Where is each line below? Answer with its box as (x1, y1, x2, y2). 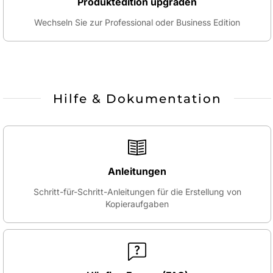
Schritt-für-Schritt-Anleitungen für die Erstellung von (33, 186, 241, 197)
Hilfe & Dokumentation (52, 91, 222, 106)
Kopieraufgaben (105, 199, 169, 210)
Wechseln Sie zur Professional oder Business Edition (34, 16, 240, 27)
